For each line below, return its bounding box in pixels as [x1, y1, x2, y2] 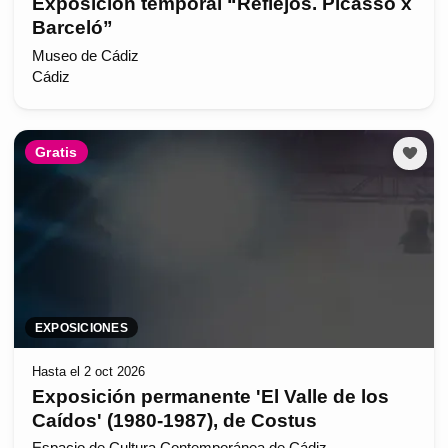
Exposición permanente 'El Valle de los [31, 385, 389, 407]
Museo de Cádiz [31, 47, 139, 64]
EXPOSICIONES [35, 320, 128, 335]
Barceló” [31, 17, 113, 39]
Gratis [35, 144, 78, 161]
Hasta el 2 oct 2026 [31, 364, 145, 380]
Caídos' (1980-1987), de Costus [31, 409, 317, 431]
